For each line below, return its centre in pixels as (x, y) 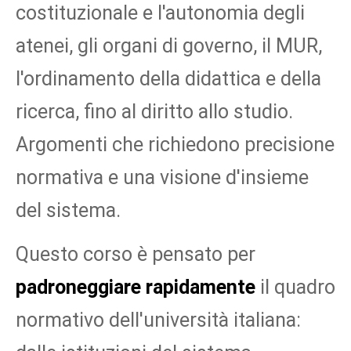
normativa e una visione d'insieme (162, 178)
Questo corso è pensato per (136, 255)
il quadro (295, 288)
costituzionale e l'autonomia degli (160, 13)
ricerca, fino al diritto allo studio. (154, 112)
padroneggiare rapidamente (136, 288)
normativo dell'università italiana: (158, 320)
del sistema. (68, 211)
